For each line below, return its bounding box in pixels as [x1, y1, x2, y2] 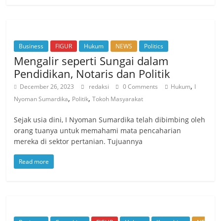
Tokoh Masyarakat [92, 94, 144, 103]
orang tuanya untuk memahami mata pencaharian [14, 125, 182, 135]
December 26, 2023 [20, 82, 74, 91]
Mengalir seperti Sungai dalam [14, 53, 169, 68]
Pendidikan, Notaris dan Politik [14, 66, 171, 81]
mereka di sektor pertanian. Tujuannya [14, 136, 143, 146]
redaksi [89, 82, 111, 91]
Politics [144, 41, 164, 50]
